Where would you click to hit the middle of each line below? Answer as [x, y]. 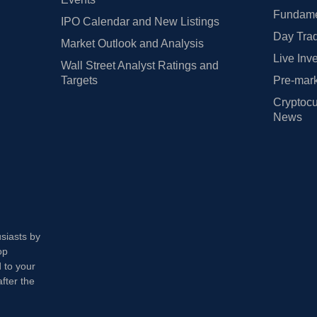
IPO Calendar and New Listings [140, 21]
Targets [79, 80]
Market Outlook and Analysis [132, 43]
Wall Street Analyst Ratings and [139, 65]
